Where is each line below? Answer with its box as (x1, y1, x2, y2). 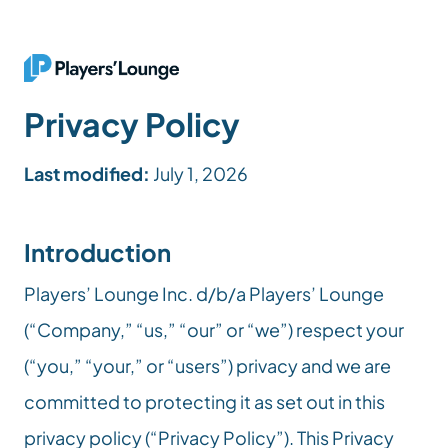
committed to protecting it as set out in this (24, 390, 385, 413)
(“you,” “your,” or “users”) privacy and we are (24, 354, 391, 377)
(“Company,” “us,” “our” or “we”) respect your (24, 318, 404, 341)
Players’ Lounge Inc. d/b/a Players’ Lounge (24, 282, 384, 305)
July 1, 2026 (150, 162, 248, 185)
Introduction (24, 237, 171, 267)
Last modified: (24, 162, 150, 185)
